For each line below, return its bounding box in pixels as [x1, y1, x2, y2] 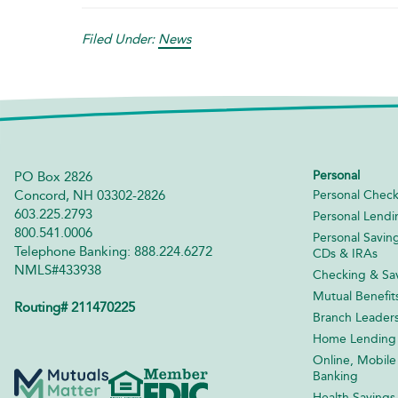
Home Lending [312, 330, 396, 346]
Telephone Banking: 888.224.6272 [14, 243, 212, 259]
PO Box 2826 [14, 168, 92, 185]
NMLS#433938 [14, 261, 101, 278]
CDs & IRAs [312, 245, 378, 261]
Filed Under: [82, 30, 158, 47]
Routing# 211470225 [14, 298, 135, 315]
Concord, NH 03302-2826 [14, 187, 165, 203]
